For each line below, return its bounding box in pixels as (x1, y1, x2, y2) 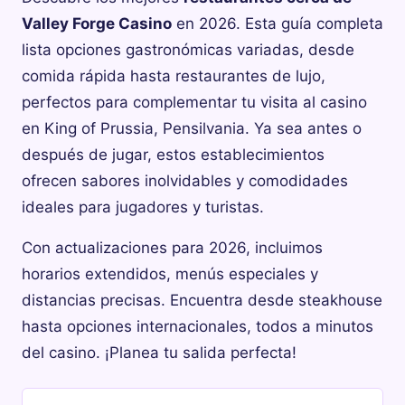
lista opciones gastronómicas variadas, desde (22, 41, 354, 60)
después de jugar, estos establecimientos (22, 146, 325, 165)
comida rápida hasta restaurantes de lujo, (22, 67, 325, 86)
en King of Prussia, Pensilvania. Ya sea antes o (22, 119, 362, 138)
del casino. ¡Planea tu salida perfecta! (22, 344, 297, 363)
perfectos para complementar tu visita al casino (22, 93, 367, 112)
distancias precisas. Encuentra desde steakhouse (22, 291, 382, 310)
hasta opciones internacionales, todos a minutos (22, 317, 373, 336)
